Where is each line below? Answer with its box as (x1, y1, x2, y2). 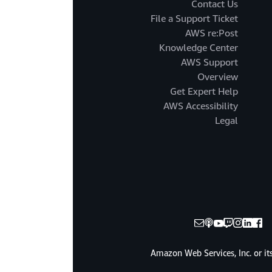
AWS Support (181, 55, 239, 70)
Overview (197, 70, 239, 85)
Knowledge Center (159, 41, 239, 56)
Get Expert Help (170, 84, 239, 100)
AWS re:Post (185, 26, 239, 41)
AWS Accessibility (163, 99, 239, 114)
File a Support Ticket (151, 12, 239, 27)
